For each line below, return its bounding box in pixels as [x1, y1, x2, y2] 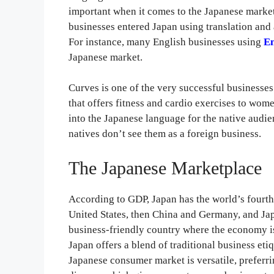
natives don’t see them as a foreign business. [68, 128, 262, 140]
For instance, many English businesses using [68, 35, 264, 48]
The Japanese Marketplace [68, 157, 262, 178]
